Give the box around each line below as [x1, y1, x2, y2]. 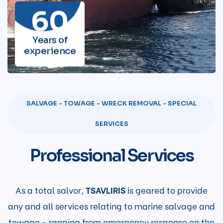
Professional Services [29, 144, 194, 166]
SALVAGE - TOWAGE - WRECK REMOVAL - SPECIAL [26, 99, 197, 108]
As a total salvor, [15, 183, 86, 196]
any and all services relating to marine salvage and [8, 199, 215, 212]
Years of [32, 35, 67, 47]
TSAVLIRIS [86, 183, 125, 196]
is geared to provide [125, 183, 208, 196]
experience [24, 46, 76, 58]
